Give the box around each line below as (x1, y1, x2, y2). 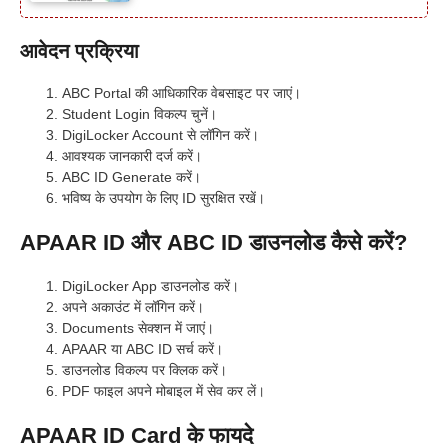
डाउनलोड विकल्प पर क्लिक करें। (62, 362, 227, 379)
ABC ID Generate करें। (62, 169, 201, 186)
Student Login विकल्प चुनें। (62, 106, 217, 123)
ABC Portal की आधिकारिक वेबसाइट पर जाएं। (62, 85, 301, 102)
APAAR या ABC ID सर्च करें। (62, 341, 223, 358)
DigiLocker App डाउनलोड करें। (62, 278, 239, 295)
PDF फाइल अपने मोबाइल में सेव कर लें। (62, 383, 265, 400)
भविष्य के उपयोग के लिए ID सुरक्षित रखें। (62, 190, 265, 207)
